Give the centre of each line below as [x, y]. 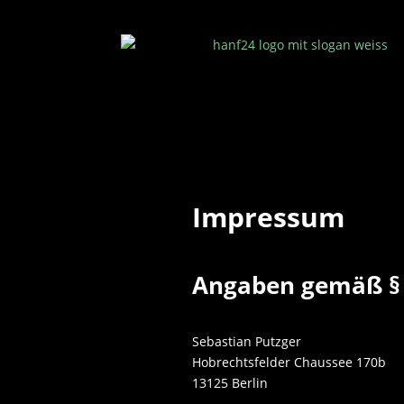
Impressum [269, 217]
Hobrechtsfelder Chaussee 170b [289, 363]
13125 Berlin [230, 383]
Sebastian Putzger [247, 342]
